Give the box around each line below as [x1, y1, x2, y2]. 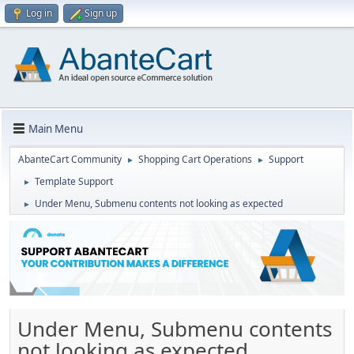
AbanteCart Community [18, 153, 122, 166]
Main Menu [28, 121, 83, 136]
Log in [26, 6, 52, 20]
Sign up [85, 6, 117, 20]
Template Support [35, 175, 113, 188]
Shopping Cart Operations [138, 153, 252, 166]
